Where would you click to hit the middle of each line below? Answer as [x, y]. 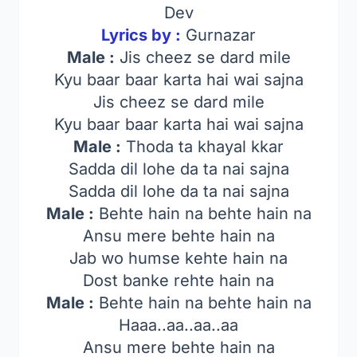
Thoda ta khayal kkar [202, 147]
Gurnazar [218, 35]
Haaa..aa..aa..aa [178, 325]
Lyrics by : [141, 35]
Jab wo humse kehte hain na [178, 258]
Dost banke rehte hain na [178, 280]
